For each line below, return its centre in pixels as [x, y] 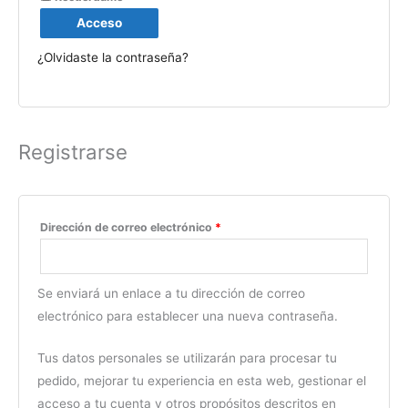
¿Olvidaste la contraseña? [113, 57]
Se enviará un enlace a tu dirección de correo [171, 293]
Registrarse [73, 151]
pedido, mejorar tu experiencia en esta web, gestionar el [202, 381]
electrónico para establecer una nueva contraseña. [188, 316]
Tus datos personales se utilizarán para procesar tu [187, 358]
